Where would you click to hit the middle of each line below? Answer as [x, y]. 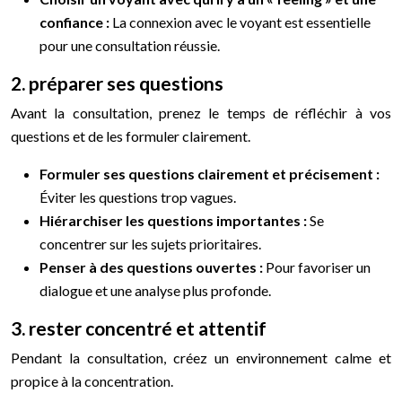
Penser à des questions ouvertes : [153, 267]
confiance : [76, 22]
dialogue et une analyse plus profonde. [155, 290]
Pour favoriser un [318, 267]
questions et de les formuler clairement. [131, 135]
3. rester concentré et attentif [139, 328]
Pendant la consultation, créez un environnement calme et [201, 357]
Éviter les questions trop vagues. [138, 197]
